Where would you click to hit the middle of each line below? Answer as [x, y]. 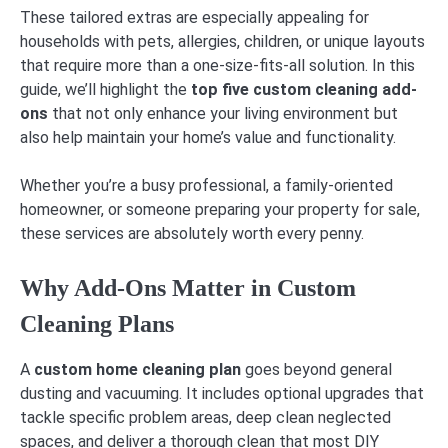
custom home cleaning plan [137, 369]
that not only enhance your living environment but [223, 113]
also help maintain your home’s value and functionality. [208, 137]
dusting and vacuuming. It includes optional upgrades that [222, 393]
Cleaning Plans [97, 323]
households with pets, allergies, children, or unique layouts [222, 41]
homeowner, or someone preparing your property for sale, [220, 209]
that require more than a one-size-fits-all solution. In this [217, 65]
